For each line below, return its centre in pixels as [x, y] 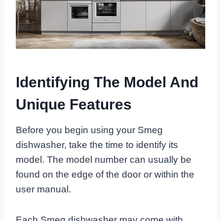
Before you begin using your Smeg [89, 130]
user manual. [43, 189]
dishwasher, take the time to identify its [97, 145]
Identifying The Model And [107, 82]
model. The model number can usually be [104, 160]
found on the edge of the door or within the [105, 175]
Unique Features [74, 105]
